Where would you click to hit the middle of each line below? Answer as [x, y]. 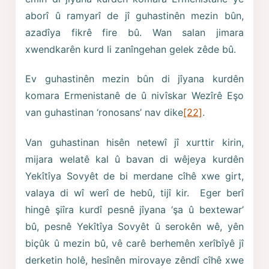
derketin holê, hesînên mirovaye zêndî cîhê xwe [134, 260]
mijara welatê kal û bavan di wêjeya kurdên [134, 159]
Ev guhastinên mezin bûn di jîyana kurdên [134, 79]
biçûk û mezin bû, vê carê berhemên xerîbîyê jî [134, 243]
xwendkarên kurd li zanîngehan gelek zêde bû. [131, 49]
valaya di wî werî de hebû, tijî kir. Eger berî [134, 193]
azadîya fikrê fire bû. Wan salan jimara [134, 32]
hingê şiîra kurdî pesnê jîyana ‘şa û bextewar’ [134, 210]
